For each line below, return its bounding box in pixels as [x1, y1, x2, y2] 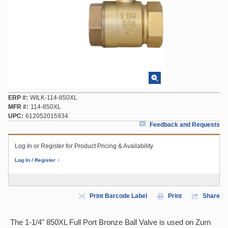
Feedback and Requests [150, 121, 220, 128]
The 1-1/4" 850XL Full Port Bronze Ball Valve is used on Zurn [10, 218, 211, 226]
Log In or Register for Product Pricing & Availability [15, 142, 153, 150]
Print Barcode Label [90, 192, 147, 199]
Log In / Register [15, 157, 55, 163]
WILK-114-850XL [30, 94, 77, 101]
